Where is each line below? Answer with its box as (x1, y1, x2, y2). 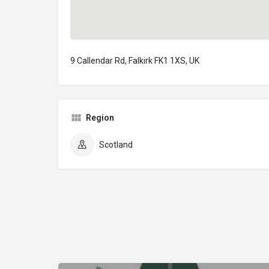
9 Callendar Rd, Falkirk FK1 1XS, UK (70, 56, 199, 65)
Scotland (99, 140, 133, 150)
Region (86, 113, 114, 122)
